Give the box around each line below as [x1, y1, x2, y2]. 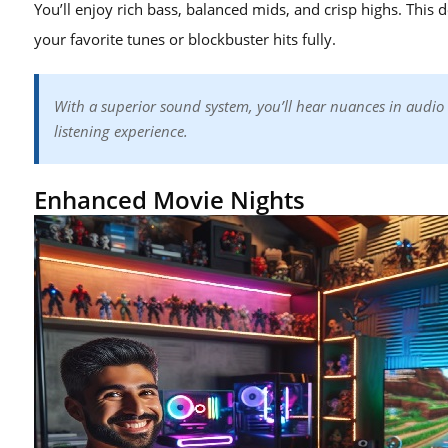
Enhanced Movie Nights [34, 183, 305, 216]
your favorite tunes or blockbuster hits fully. [34, 29, 336, 49]
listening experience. [54, 121, 188, 141]
